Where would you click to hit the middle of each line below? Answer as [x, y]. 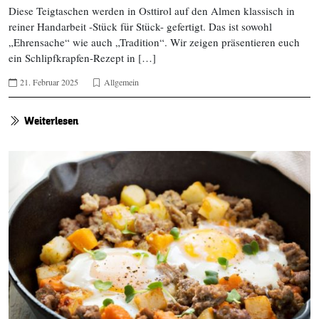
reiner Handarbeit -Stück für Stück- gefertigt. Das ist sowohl [140, 27]
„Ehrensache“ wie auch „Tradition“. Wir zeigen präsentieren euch [154, 42]
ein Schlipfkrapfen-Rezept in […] [82, 58]
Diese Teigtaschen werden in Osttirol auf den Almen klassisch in [152, 11]
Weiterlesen [51, 121]
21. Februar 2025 [49, 82]
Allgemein [121, 82]
